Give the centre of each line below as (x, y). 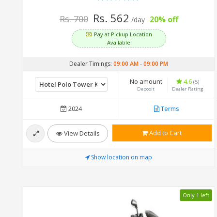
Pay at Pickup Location (123, 34)
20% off (164, 19)
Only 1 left (196, 195)
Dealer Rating (188, 89)
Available (119, 42)
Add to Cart (165, 132)
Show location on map (122, 157)
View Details (81, 133)
